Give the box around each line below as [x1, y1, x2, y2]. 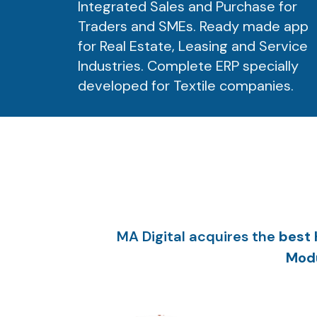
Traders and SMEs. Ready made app [78, 17, 309, 35]
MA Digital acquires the [116, 227, 279, 246]
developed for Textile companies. [78, 76, 294, 95]
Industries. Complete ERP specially [78, 57, 299, 75]
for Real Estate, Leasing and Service [78, 37, 308, 55]
